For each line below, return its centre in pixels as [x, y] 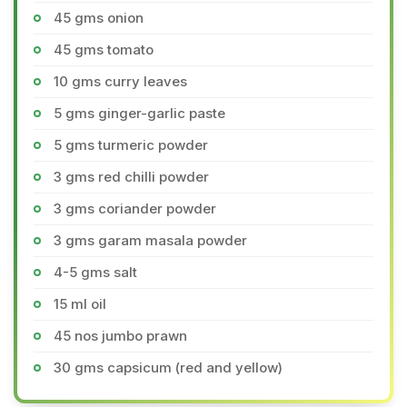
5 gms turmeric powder [131, 145]
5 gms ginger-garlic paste [139, 113]
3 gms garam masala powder [150, 240]
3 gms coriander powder [135, 208]
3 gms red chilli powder [131, 177]
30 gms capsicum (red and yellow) [168, 367]
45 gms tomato [104, 50]
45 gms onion [99, 18]
